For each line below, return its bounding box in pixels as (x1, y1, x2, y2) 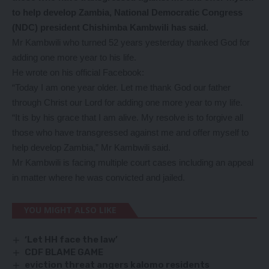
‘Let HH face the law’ (25, 234, 118, 245)
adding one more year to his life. (12, 52, 136, 62)
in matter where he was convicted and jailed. (12, 172, 185, 183)
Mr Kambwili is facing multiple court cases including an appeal (12, 157, 253, 168)
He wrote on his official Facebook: (12, 67, 144, 77)
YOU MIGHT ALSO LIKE (24, 204, 116, 216)
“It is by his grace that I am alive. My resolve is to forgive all (12, 112, 243, 122)
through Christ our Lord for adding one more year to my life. (12, 97, 243, 107)
